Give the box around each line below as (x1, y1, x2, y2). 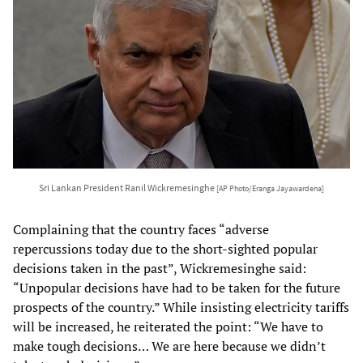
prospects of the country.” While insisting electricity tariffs (13, 297, 349, 316)
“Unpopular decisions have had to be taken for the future (13, 278, 340, 297)
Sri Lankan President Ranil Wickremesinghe (39, 181, 216, 194)
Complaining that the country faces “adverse (13, 220, 269, 238)
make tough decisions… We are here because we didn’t (13, 336, 326, 355)
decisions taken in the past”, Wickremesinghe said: (13, 258, 306, 277)
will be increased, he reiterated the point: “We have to (13, 317, 323, 335)
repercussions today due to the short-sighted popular (13, 239, 318, 258)
